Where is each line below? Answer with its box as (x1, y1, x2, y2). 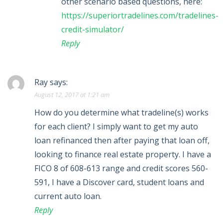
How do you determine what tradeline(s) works (34, 107, 209, 118)
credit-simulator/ (61, 24, 124, 35)
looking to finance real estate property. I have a (34, 149, 211, 160)
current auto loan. (34, 191, 102, 202)
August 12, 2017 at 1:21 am (34, 90, 110, 100)
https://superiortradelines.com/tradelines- (61, 10, 219, 21)
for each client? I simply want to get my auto (34, 121, 198, 132)
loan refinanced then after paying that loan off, (34, 135, 210, 146)
